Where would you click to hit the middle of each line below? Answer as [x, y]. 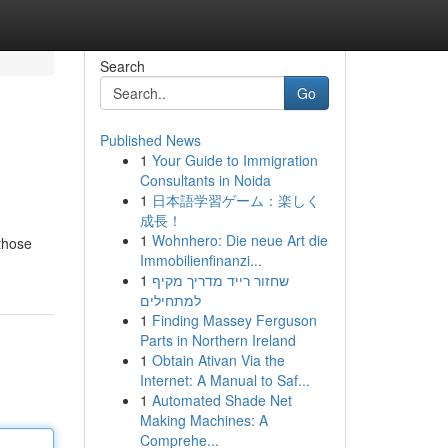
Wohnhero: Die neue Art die [239, 240]
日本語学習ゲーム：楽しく [235, 200]
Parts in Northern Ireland [217, 340]
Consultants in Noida [205, 180]
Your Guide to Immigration [234, 160]
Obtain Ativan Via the [218, 360]
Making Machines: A [203, 420]
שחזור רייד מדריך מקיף [220, 280]
